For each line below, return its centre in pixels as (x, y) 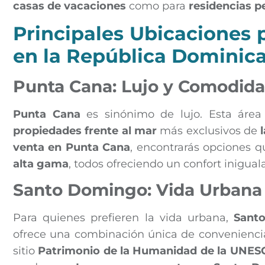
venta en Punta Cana (72, 147)
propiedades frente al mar (85, 131)
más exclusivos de (209, 131)
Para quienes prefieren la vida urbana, (124, 218)
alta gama (41, 164)
